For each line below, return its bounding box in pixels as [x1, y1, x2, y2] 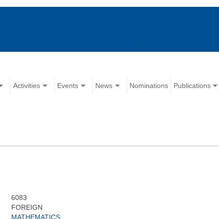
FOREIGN [11, 203, 43, 212]
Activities [13, 82, 41, 90]
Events [57, 82, 79, 90]
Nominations [130, 82, 169, 90]
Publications [174, 82, 211, 90]
